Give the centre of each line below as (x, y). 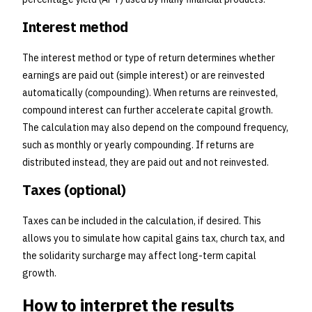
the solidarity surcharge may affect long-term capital (139, 256)
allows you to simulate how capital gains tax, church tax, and (154, 239)
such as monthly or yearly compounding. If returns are (138, 145)
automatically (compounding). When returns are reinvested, (150, 93)
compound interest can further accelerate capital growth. (148, 110)
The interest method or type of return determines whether (149, 58)
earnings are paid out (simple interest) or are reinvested (143, 76)
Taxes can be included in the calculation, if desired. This (142, 221)
